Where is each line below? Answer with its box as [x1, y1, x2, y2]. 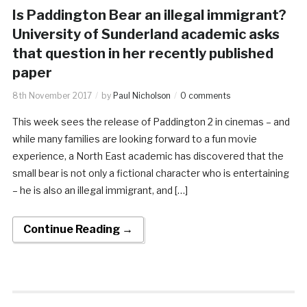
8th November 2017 [12, 90, 92, 101]
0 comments [180, 90, 230, 101]
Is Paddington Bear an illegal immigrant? [12, 6, 286, 23]
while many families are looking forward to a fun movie [12, 132, 257, 145]
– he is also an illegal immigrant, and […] [12, 184, 188, 196]
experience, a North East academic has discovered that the [12, 149, 284, 162]
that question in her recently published [12, 45, 273, 62]
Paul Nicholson [112, 90, 171, 101]
